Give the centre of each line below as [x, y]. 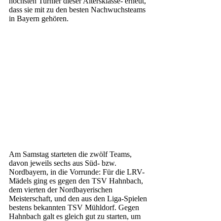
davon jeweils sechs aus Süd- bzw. [64, 163]
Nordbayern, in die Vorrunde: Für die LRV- [77, 172]
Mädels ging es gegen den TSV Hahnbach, [77, 181]
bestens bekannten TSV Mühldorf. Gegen [75, 208]
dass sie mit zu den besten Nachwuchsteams [78, 10]
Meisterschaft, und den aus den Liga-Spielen [79, 199]
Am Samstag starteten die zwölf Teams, [71, 154]
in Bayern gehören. [39, 18]
